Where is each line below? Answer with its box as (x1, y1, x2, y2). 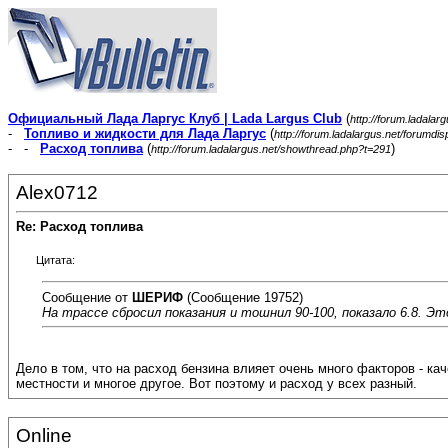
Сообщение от (42, 289, 132, 305)
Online (16, 425, 72, 446)
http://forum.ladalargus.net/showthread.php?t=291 (151, 143, 391, 155)
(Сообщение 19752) (183, 289, 303, 305)
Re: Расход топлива (16, 219, 143, 235)
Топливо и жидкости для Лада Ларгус (24, 126, 266, 141)
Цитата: (36, 254, 75, 267)
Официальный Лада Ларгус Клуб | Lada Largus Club (8, 111, 342, 126)
